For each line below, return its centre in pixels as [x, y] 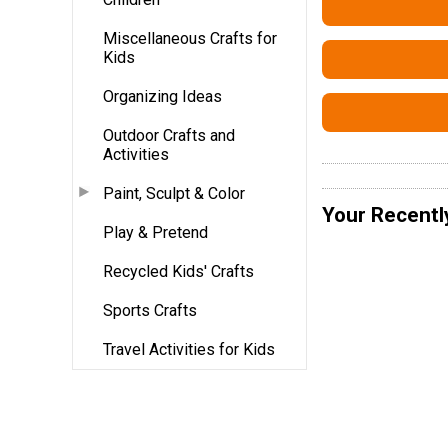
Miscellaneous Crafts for [190, 38]
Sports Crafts [150, 310]
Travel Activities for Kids [189, 349]
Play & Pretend [155, 232]
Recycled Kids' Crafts [178, 271]
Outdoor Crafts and [169, 135]
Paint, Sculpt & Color [174, 193]
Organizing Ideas [162, 96]
